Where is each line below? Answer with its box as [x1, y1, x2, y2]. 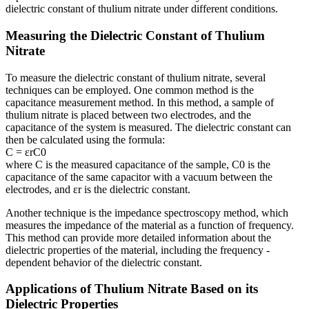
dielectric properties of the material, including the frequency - [6, 243, 270, 256]
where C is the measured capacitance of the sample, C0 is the [6, 158, 270, 170]
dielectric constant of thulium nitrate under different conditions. [6, 3, 278, 15]
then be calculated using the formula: [6, 133, 165, 146]
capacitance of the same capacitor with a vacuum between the [6, 170, 272, 183]
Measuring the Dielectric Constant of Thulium [6, 28, 265, 43]
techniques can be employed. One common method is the [6, 83, 254, 96]
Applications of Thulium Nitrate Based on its [6, 281, 258, 297]
